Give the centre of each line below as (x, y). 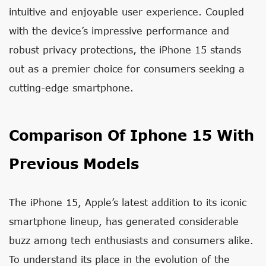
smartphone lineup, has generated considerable (124, 221)
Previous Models (74, 164)
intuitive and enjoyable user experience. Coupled (126, 12)
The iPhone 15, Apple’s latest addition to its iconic (128, 202)
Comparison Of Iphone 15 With (132, 135)
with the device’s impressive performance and (119, 31)
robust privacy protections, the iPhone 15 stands (125, 50)
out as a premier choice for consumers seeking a (127, 69)
